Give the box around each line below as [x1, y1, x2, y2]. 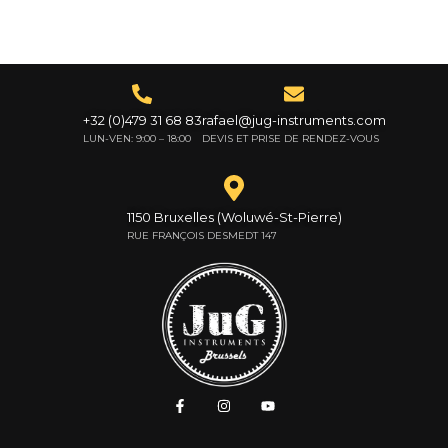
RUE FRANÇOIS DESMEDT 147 [126, 229, 277, 243]
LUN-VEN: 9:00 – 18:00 [82, 131, 191, 145]
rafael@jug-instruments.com [201, 111, 386, 128]
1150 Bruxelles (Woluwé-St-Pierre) [126, 209, 342, 226]
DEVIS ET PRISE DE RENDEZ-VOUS [201, 131, 379, 145]
